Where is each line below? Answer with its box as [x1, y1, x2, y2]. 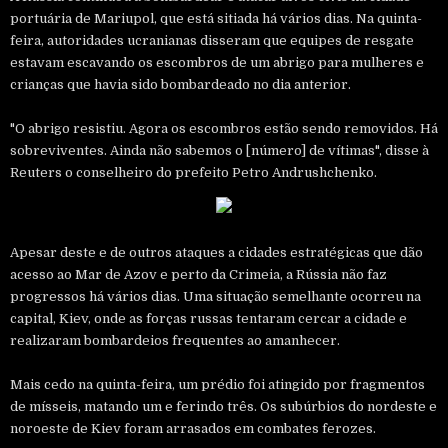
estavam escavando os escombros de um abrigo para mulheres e [10, 54, 424, 70]
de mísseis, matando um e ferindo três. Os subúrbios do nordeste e [10, 398, 437, 414]
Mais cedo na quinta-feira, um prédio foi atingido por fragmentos [10, 376, 425, 392]
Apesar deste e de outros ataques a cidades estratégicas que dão [10, 244, 423, 260]
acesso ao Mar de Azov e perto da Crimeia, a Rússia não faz [10, 266, 387, 282]
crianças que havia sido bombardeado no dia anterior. [10, 76, 354, 92]
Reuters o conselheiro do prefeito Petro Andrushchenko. [10, 164, 377, 180]
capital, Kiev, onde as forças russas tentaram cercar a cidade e [10, 310, 407, 326]
